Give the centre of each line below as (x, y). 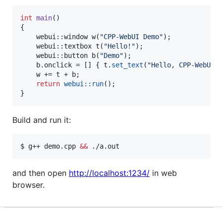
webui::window (56, 36)
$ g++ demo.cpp (50, 146)
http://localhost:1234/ (109, 173)
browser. (28, 185)
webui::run (84, 83)
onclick (58, 65)
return (48, 83)
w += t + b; (50, 74)
